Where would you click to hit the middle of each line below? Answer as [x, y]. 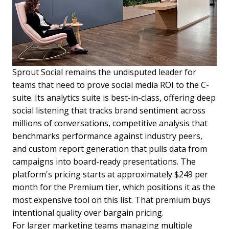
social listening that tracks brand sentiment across [109, 110]
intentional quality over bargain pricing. [88, 213]
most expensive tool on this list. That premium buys [111, 200]
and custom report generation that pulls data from [110, 149]
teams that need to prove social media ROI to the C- [111, 85]
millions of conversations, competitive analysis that [110, 123]
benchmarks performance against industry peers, [107, 136]
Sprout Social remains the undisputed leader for [104, 72]
